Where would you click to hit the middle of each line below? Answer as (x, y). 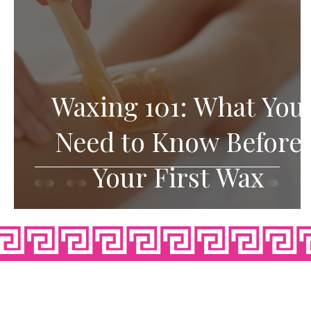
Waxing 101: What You (178, 106)
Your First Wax (178, 176)
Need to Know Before (178, 141)
